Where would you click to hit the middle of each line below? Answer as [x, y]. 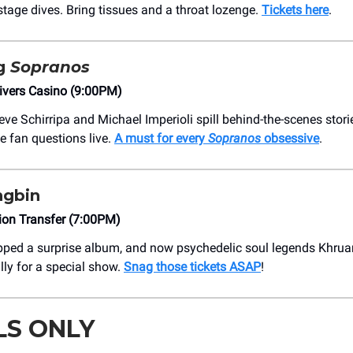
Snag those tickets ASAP [192, 267]
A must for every [161, 139]
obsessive [290, 139]
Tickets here [295, 10]
